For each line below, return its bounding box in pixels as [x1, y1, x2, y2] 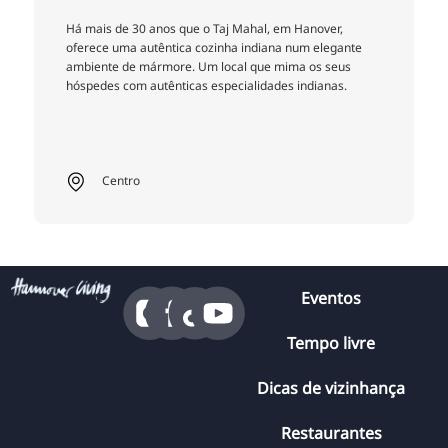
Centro [101, 172, 140, 190]
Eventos [301, 287, 361, 310]
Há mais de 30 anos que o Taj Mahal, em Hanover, [66, 20, 343, 38]
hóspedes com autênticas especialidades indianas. [66, 77, 347, 95]
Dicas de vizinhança [257, 377, 405, 400]
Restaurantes [280, 422, 382, 445]
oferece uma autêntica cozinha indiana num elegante [66, 39, 362, 57]
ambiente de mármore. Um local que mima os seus [66, 58, 351, 76]
